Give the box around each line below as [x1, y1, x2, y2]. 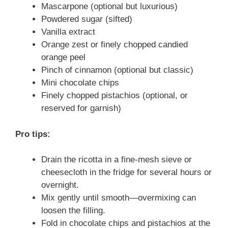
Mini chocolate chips [41, 78, 119, 88]
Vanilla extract [41, 27, 95, 37]
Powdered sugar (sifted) [41, 14, 132, 24]
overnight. [41, 180, 79, 190]
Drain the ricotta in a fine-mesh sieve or [41, 155, 192, 165]
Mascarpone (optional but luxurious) [41, 2, 178, 12]
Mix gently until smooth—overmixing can [41, 193, 196, 203]
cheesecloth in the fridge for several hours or [41, 167, 212, 178]
